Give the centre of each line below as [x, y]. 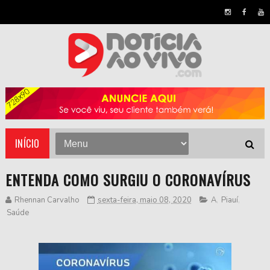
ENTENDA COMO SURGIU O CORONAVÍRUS [128, 180]
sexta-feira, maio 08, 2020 [144, 200]
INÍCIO [27, 144]
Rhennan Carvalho [48, 200]
